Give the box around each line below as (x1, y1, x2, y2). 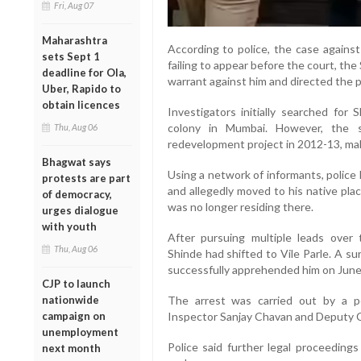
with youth (42, 219, 97, 233)
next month (42, 341, 101, 355)
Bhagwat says (42, 155, 111, 168)
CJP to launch (42, 276, 110, 290)
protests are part (42, 171, 131, 185)
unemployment (42, 325, 118, 338)
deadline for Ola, (42, 65, 127, 79)
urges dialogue (42, 203, 118, 217)
